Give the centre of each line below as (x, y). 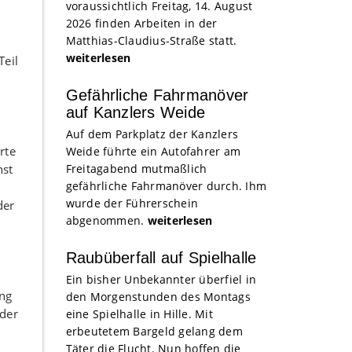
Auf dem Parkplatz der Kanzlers (152, 134)
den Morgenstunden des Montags (158, 297)
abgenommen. (106, 220)
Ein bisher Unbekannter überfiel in (161, 279)
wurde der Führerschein (132, 203)
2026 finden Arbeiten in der (141, 23)
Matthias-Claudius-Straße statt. (153, 40)
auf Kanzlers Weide (135, 112)
